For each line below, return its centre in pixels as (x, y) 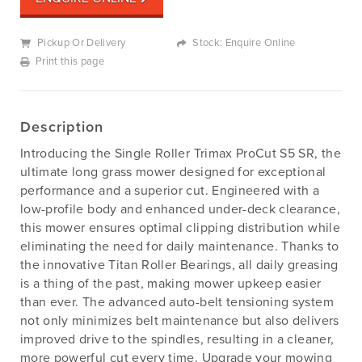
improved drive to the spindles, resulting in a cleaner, (177, 340)
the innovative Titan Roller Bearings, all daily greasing (179, 265)
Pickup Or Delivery (81, 43)
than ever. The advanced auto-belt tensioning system (177, 303)
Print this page (70, 62)
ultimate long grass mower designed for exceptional (173, 173)
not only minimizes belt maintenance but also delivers (180, 321)
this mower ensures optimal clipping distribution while (180, 228)
